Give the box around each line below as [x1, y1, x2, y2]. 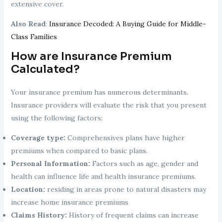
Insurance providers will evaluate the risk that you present [10, 101, 207, 110]
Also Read [10, 19, 46, 29]
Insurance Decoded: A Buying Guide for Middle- [49, 19, 206, 29]
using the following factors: [10, 113, 103, 123]
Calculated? [10, 62, 80, 76]
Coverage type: [10, 133, 65, 143]
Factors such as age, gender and [90, 159, 198, 168]
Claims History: [10, 211, 67, 220]
